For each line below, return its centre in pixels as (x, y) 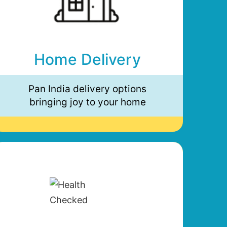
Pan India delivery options (88, 89)
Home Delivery (88, 59)
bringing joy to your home (87, 102)
